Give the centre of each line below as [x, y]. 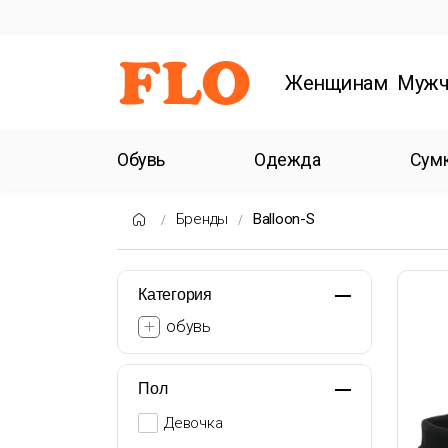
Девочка [193, 423]
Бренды [201, 219]
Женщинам [336, 82]
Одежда [287, 159]
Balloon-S [283, 219]
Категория [175, 294]
